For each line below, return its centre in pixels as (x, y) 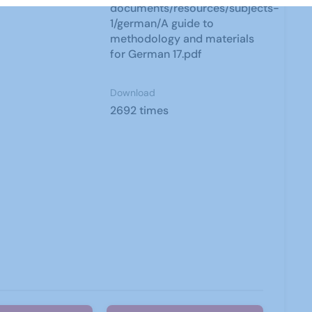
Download (133, 93)
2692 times (140, 110)
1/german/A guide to (162, 23)
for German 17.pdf (156, 54)
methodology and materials (182, 39)
